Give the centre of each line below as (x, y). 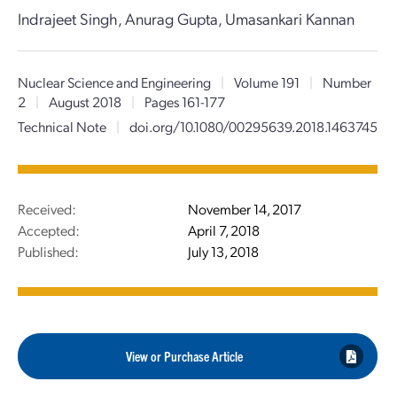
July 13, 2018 (223, 251)
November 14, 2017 (245, 209)
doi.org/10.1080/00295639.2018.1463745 (253, 126)
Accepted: (49, 230)
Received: (47, 209)
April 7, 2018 (224, 230)
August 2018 (85, 101)
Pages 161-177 (183, 101)
